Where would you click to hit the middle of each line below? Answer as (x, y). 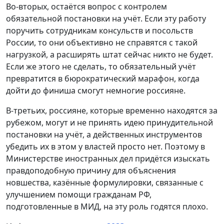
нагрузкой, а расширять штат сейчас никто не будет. (109, 55)
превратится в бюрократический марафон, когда (103, 79)
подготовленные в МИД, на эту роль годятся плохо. (107, 207)
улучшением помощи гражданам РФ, (79, 195)
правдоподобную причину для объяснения (91, 171)
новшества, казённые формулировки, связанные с (105, 183)
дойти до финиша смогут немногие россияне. (96, 91)
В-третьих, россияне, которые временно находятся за (112, 111)
